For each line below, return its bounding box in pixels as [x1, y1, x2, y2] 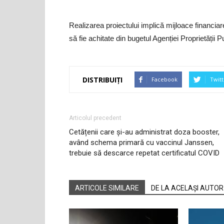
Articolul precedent [69, 114, 121, 122]
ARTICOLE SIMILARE [75, 184, 139, 192]
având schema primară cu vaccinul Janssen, [69, 138, 214, 147]
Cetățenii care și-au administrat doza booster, [69, 127, 219, 137]
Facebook [151, 75, 177, 83]
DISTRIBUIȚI [82, 74, 122, 84]
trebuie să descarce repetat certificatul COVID [69, 148, 219, 158]
